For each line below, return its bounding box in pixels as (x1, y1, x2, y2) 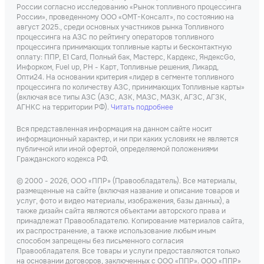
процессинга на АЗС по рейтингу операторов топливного (16, 32, 214, 42)
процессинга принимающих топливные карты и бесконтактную (16, 42, 232, 52)
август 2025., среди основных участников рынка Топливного (16, 22, 224, 32)
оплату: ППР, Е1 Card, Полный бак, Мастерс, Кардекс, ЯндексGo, (16, 52, 235, 62)
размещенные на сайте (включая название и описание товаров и (16, 186, 239, 196)
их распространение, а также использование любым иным (16, 226, 216, 236)
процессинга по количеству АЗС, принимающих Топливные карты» (16, 82, 245, 93)
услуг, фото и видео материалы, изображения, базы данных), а (16, 196, 230, 206)
